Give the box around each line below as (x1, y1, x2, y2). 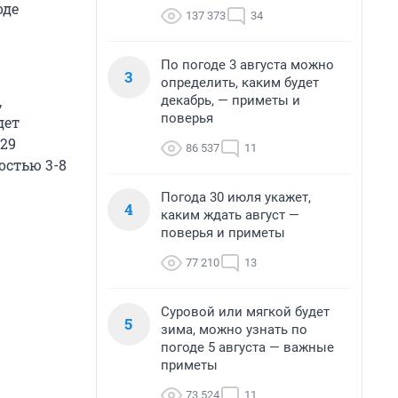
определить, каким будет (161, 75, 319, 91)
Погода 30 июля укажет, (161, 189, 311, 205)
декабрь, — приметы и (161, 92, 300, 108)
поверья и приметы (161, 225, 285, 241)
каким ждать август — (161, 207, 299, 223)
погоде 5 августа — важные (161, 339, 334, 355)
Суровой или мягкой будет (161, 304, 330, 320)
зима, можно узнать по (161, 322, 307, 338)
